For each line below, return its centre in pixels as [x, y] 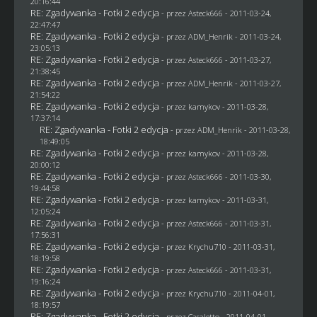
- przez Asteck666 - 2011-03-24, [216, 13]
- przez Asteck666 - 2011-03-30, [216, 176]
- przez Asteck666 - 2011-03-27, [216, 59]
